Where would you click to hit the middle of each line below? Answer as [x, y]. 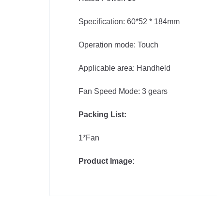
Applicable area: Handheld [124, 68]
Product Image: [107, 161]
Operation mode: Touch [118, 45]
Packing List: [102, 115]
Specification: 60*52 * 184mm [129, 22]
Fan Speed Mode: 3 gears [123, 91]
